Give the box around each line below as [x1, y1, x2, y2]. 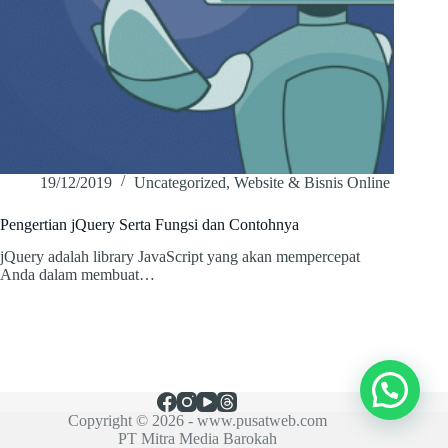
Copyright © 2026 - [67, 412, 197, 429]
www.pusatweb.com [196, 412, 327, 429]
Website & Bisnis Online [234, 173, 390, 191]
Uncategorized [134, 173, 226, 191]
